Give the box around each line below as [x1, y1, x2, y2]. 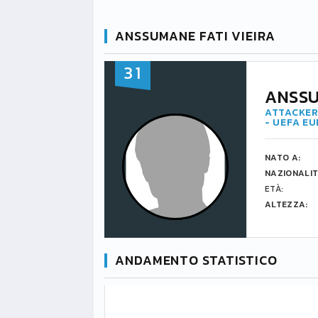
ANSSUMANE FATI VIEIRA [115, 26, 275, 45]
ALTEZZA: [265, 198, 308, 211]
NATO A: [265, 151, 301, 164]
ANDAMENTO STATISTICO [115, 251, 278, 270]
